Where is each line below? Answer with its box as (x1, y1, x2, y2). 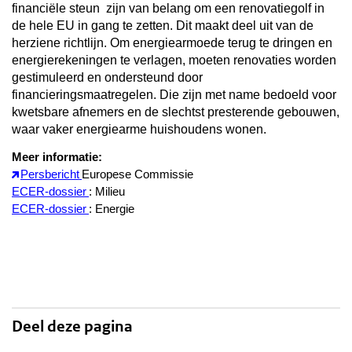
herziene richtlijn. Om (12, 35, 133, 49)
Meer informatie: (12, 150, 102, 163)
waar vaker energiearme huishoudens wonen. (12, 122, 266, 136)
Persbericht (20, 167, 79, 181)
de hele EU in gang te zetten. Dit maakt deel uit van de (12, 18, 313, 32)
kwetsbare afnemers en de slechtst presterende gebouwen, (12, 104, 339, 119)
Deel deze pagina (12, 316, 133, 336)
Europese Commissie (82, 167, 193, 181)
